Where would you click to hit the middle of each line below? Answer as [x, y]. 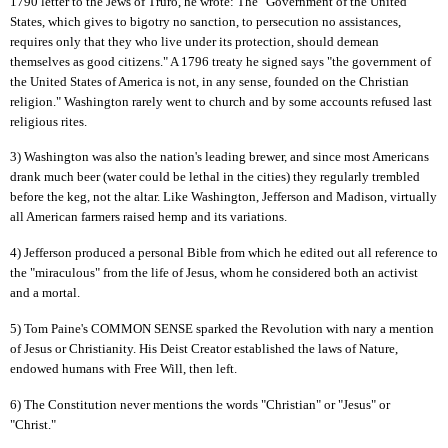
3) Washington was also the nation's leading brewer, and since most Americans [219, 157]
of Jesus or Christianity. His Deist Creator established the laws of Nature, [204, 349]
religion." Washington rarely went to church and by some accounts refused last [221, 101]
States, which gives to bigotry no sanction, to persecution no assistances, [205, 21]
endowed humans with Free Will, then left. [123, 369]
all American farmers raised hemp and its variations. [148, 217]
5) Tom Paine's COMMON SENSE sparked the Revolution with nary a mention [222, 329]
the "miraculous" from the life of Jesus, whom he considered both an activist [214, 273]
